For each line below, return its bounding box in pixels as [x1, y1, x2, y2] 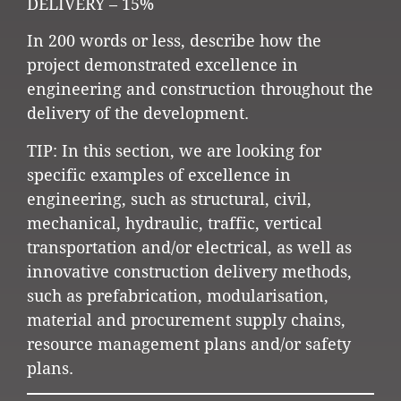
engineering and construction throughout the [27, 80, 373, 99]
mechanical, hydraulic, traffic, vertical [27, 213, 322, 233]
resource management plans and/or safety [27, 334, 351, 354]
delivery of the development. [27, 104, 249, 124]
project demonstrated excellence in [27, 55, 298, 75]
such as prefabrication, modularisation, [27, 286, 328, 305]
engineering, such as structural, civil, [27, 189, 311, 209]
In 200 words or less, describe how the [27, 31, 321, 51]
